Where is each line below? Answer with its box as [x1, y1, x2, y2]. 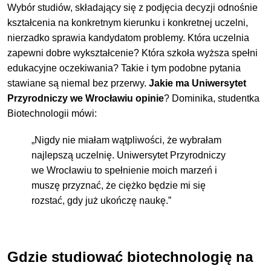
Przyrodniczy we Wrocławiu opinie [7, 93, 165, 103]
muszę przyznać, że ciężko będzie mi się [31, 180, 206, 191]
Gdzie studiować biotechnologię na [7, 248, 253, 265]
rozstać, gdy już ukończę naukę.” [31, 195, 172, 206]
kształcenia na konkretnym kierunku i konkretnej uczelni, [7, 17, 249, 28]
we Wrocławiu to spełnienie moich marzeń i [31, 165, 218, 176]
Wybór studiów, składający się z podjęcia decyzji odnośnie [7, 2, 258, 13]
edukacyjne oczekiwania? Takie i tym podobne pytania [7, 62, 241, 73]
